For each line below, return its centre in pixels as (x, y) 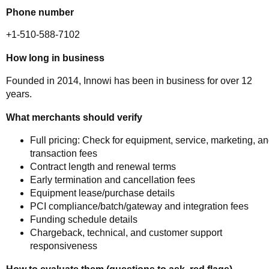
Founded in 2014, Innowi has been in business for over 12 (129, 80)
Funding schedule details (84, 219)
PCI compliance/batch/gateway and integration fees (139, 206)
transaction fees (64, 153)
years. (19, 94)
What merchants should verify (74, 117)
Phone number (40, 12)
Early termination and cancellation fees (113, 180)
